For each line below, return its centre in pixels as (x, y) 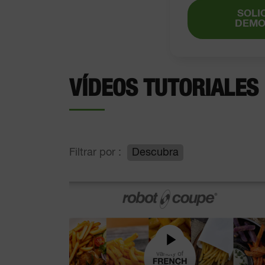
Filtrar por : (95, 153)
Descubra (155, 153)
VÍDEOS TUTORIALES (164, 89)
